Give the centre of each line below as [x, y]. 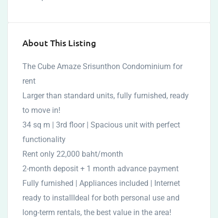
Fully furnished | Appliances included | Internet [101, 183]
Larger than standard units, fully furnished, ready [106, 96]
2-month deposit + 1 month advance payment [100, 169]
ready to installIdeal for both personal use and [101, 198]
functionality [44, 140]
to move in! [41, 110]
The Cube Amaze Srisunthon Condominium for [102, 67]
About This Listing [59, 43]
